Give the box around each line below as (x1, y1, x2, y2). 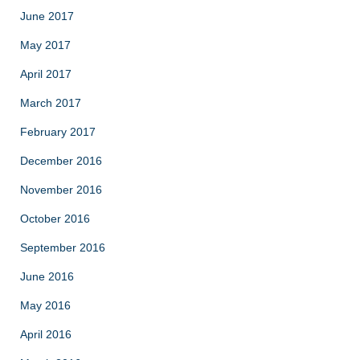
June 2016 (20, 270, 74, 284)
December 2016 (20, 154, 102, 168)
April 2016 (20, 328, 72, 342)
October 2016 (20, 212, 90, 226)
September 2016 (20, 241, 105, 255)
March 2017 (20, 96, 81, 110)
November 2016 (20, 183, 102, 197)
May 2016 (20, 299, 71, 313)
